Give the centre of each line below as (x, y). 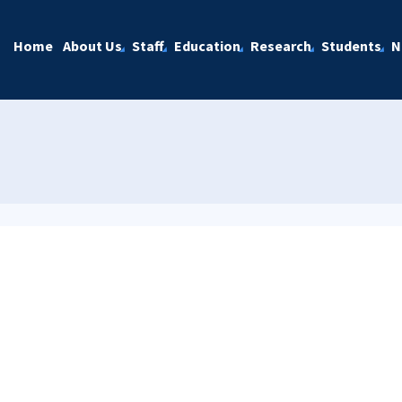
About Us (92, 46)
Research (280, 46)
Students (351, 46)
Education (207, 46)
